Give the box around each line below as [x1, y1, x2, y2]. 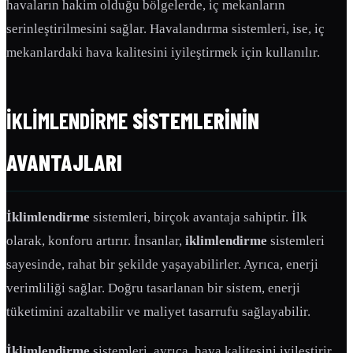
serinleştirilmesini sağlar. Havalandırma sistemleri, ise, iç [6, 21, 325, 37]
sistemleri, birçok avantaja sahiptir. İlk [90, 210, 307, 225]
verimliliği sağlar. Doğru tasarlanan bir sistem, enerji [6, 281, 300, 296]
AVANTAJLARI [6, 148, 122, 176]
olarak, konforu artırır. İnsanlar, [6, 233, 185, 249]
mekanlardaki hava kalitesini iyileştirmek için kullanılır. [6, 45, 320, 61]
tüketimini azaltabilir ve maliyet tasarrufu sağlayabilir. [6, 304, 310, 320]
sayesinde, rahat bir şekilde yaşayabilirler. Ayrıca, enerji [6, 257, 318, 273]
